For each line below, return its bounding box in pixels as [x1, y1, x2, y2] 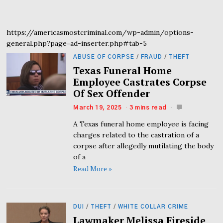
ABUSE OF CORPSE [73, 54, 135, 60]
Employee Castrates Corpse [73, 75, 207, 89]
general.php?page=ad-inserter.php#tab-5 [6, 38, 147, 48]
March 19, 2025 [73, 104, 122, 111]
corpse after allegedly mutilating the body [73, 141, 214, 150]
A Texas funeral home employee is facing [73, 119, 209, 128]
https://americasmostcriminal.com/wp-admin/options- [6, 27, 194, 37]
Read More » [73, 164, 112, 174]
